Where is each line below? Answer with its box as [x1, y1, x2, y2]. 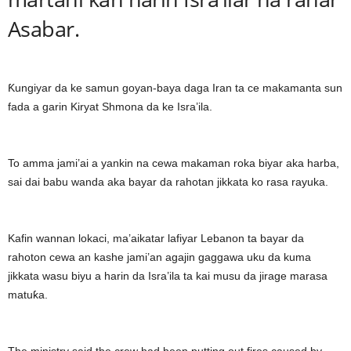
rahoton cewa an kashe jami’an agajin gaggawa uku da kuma [8, 251, 311, 264]
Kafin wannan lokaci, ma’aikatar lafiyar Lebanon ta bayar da [8, 232, 304, 245]
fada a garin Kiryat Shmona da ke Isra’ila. [8, 100, 212, 114]
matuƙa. [8, 288, 48, 302]
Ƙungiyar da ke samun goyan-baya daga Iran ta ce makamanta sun [8, 81, 342, 95]
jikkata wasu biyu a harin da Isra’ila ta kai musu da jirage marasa [8, 270, 327, 283]
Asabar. [8, 14, 80, 44]
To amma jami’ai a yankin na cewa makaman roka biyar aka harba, [8, 157, 339, 170]
